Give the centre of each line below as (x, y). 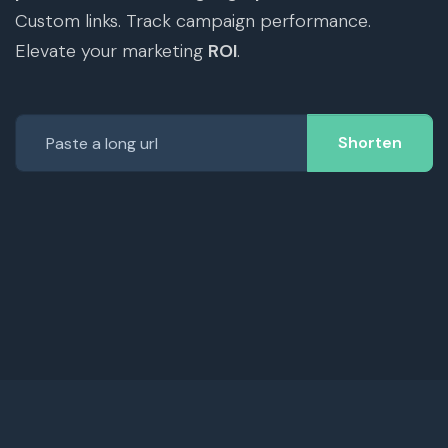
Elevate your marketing (111, 51)
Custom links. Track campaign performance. (193, 21)
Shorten (370, 142)
